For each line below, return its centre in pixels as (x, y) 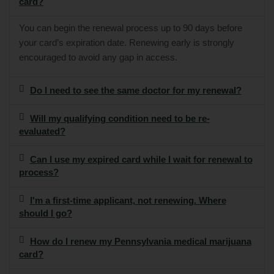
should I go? (46, 214)
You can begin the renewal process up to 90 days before (131, 28)
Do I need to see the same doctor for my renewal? (135, 91)
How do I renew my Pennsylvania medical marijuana (140, 242)
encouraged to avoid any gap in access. (98, 58)
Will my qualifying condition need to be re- (120, 119)
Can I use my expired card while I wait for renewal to (141, 160)
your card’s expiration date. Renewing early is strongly (127, 43)
